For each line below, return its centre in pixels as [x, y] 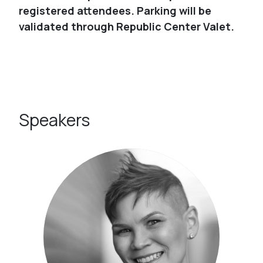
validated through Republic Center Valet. [128, 26]
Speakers [54, 120]
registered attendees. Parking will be [115, 11]
